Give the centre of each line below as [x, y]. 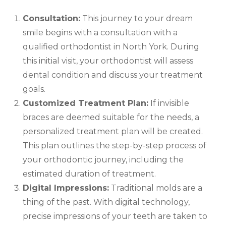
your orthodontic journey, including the [103, 160]
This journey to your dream [136, 19]
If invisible [169, 103]
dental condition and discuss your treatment [113, 75]
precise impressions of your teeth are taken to [115, 216]
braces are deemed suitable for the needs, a [111, 118]
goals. [34, 89]
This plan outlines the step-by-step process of [115, 146]
